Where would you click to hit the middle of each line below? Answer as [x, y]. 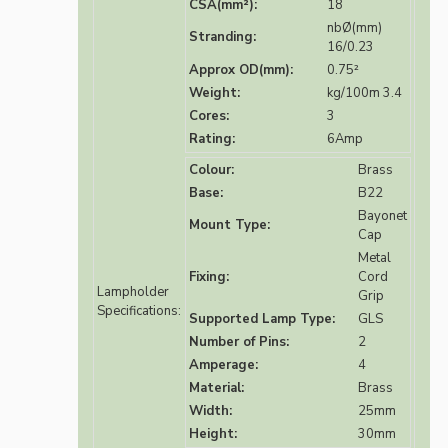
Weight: [214, 93]
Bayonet [382, 216]
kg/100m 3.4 [364, 93]
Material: [216, 388]
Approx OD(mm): [241, 70]
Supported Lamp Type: [262, 319]
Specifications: [139, 311]
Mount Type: [229, 225]
